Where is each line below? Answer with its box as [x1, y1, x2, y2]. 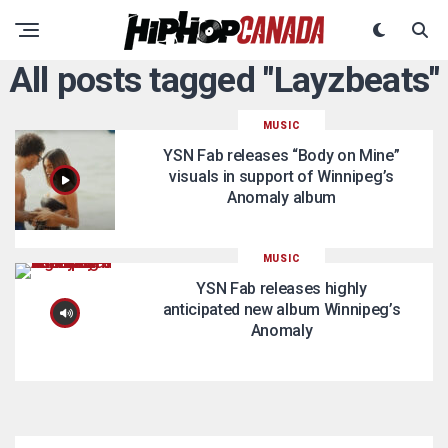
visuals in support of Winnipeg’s [169, 167, 394, 186]
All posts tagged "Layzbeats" [8, 59, 440, 101]
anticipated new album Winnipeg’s [162, 300, 401, 319]
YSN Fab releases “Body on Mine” [163, 146, 400, 165]
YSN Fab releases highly [196, 279, 367, 298]
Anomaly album [227, 188, 336, 207]
